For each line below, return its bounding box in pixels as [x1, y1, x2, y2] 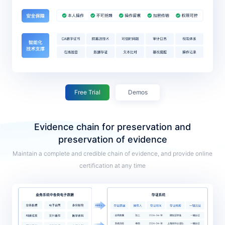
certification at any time [79, 161, 146, 169]
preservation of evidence [58, 134, 167, 145]
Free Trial [74, 88, 100, 96]
